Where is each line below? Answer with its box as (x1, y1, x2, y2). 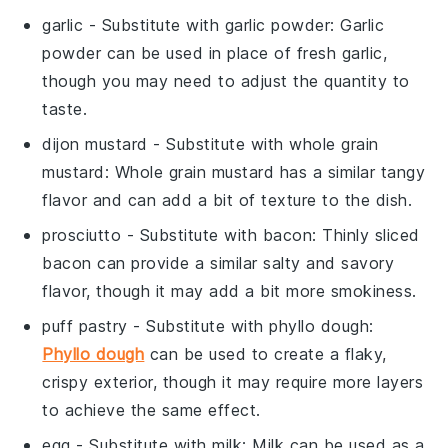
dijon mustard (42, 133, 148, 154)
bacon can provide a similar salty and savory (42, 252, 395, 273)
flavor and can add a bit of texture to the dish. (42, 189, 413, 210)
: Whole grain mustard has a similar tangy (104, 161, 426, 182)
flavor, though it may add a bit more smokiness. (42, 280, 417, 301)
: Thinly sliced (312, 224, 420, 245)
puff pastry (42, 315, 128, 336)
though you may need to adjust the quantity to (42, 70, 410, 91)
